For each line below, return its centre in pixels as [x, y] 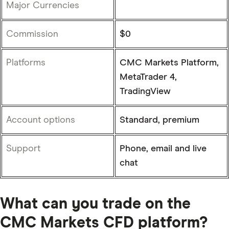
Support [23, 148]
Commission [32, 34]
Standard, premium [159, 120]
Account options [41, 120]
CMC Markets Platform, [169, 63]
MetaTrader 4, [148, 77]
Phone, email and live [163, 148]
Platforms [26, 63]
